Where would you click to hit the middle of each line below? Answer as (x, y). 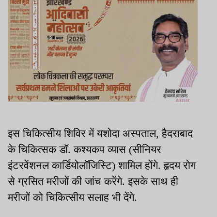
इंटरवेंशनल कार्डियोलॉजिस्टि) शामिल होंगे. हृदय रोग (102, 166)
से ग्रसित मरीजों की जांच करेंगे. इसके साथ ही (93, 182)
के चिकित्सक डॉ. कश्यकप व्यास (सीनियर (85, 150)
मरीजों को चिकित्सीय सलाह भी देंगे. (72, 198)
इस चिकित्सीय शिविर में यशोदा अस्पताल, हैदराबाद (100, 134)
